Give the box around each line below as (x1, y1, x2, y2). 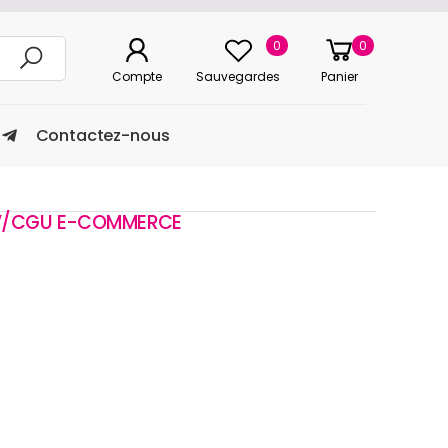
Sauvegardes (196, 67, 281, 85)
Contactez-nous (35, 124, 170, 148)
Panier (321, 67, 358, 85)
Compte (112, 67, 163, 85)
